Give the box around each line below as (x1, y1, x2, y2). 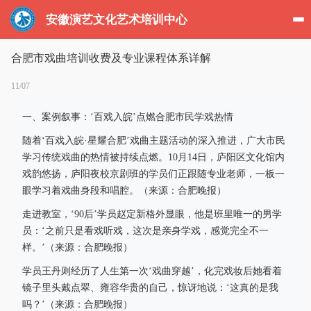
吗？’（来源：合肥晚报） (22, 299, 133, 310)
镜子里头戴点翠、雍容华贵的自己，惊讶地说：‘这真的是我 (22, 283, 278, 293)
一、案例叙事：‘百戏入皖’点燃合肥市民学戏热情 (22, 112, 233, 122)
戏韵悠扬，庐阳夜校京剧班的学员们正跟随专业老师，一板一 (22, 169, 285, 179)
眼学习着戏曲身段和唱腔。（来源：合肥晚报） (22, 185, 226, 196)
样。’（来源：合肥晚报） (22, 242, 133, 253)
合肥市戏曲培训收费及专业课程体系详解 (11, 52, 211, 64)
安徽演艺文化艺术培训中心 (46, 12, 188, 26)
